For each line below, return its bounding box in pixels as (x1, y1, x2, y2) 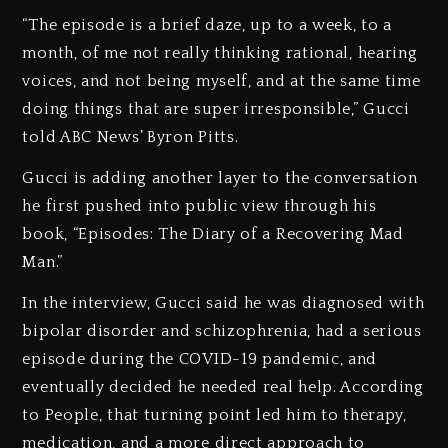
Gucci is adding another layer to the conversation (22, 169, 418, 188)
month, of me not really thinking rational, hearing (22, 44, 418, 63)
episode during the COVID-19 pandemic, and (22, 350, 378, 369)
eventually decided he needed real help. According (22, 378, 424, 397)
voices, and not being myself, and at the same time (22, 72, 421, 91)
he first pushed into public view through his (22, 197, 377, 216)
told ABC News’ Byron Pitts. (22, 128, 239, 147)
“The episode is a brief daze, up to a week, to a (22, 16, 393, 35)
